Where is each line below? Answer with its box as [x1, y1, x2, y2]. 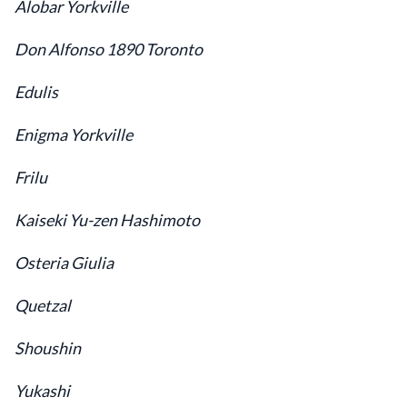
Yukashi [15, 381, 70, 401]
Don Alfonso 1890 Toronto [15, 39, 203, 59]
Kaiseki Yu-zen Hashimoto [15, 210, 200, 230]
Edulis [15, 82, 58, 102]
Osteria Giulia [15, 253, 114, 273]
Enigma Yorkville [15, 124, 133, 144]
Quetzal [15, 295, 71, 315]
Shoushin [15, 338, 81, 358]
